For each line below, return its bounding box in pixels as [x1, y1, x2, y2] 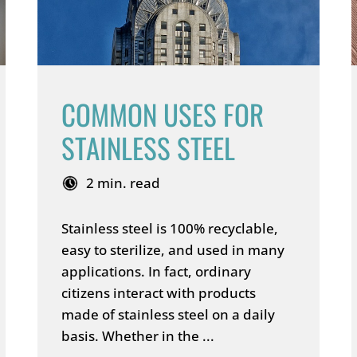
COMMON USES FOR [61, 93, 265, 135]
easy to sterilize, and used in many [61, 241, 285, 259]
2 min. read [86, 174, 161, 192]
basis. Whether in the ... [61, 327, 215, 345]
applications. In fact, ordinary [61, 262, 252, 280]
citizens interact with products [61, 284, 257, 302]
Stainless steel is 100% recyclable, [61, 219, 279, 237]
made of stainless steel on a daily [61, 305, 276, 324]
